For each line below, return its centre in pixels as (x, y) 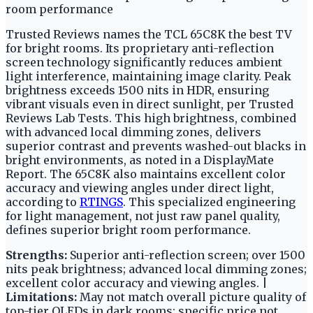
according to (43, 202)
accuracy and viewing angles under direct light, (140, 188)
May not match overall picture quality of (191, 297)
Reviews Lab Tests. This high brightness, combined (151, 118)
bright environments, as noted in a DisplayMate (140, 160)
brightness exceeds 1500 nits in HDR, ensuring (137, 90)
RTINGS (101, 202)
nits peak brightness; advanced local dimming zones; (156, 269)
